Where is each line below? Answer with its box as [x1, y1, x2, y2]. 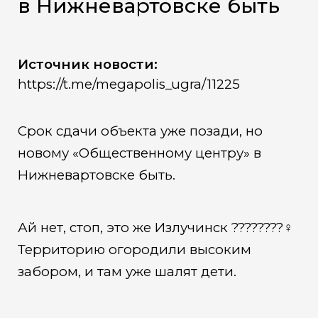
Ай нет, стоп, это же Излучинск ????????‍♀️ [17, 219, 293, 236]
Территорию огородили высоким [17, 241, 251, 258]
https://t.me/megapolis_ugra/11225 [17, 75, 240, 92]
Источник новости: [17, 55, 158, 72]
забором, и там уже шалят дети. [17, 263, 236, 280]
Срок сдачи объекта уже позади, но [17, 122, 263, 139]
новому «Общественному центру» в [17, 144, 261, 161]
